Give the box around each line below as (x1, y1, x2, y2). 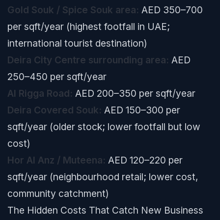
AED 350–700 (139, 4, 203, 16)
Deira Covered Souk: (7, 104, 102, 116)
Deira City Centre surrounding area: (7, 54, 169, 66)
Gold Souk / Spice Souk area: (7, 4, 139, 16)
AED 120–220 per (106, 154, 183, 166)
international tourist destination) (7, 37, 147, 49)
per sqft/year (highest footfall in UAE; (7, 21, 170, 32)
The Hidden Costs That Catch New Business (7, 204, 203, 216)
